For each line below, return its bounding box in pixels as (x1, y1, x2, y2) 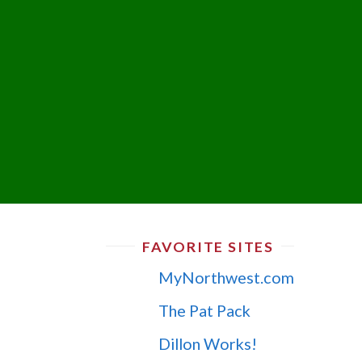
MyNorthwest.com (158, 267, 294, 288)
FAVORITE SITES (141, 238, 274, 256)
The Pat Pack (158, 300, 250, 320)
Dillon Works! (158, 333, 257, 353)
